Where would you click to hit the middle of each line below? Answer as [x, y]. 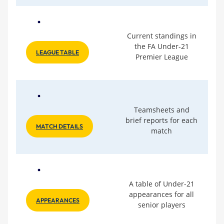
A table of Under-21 [161, 183]
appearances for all [161, 194]
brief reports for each [161, 120]
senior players [161, 204]
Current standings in [161, 35]
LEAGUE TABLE [57, 52]
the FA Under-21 [161, 46]
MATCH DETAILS [59, 126]
